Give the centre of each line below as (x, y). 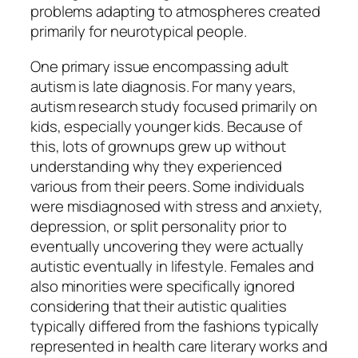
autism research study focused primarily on (174, 106)
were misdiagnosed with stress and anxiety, (177, 206)
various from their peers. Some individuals (167, 186)
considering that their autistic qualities (159, 306)
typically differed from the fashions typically (175, 326)
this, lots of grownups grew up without (159, 146)
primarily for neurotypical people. (139, 32)
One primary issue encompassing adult (160, 66)
